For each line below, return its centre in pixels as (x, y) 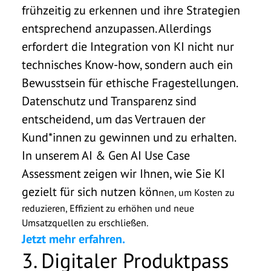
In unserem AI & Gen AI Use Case (106, 155)
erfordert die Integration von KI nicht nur (128, 46)
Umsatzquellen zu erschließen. (86, 222)
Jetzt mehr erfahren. (73, 239)
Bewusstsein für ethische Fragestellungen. (129, 83)
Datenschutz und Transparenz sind (109, 101)
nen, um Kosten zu (197, 192)
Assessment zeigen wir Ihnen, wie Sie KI (123, 173)
